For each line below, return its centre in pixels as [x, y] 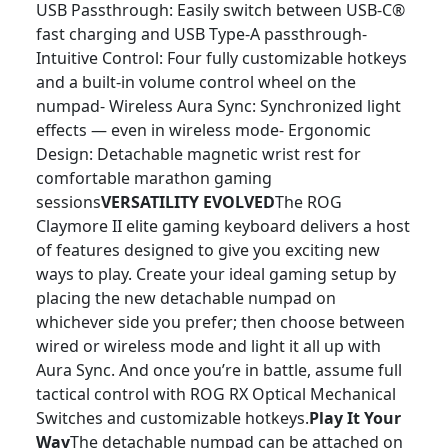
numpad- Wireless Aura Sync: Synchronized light [218, 106]
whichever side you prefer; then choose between [220, 322]
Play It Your [355, 418]
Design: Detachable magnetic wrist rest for [198, 154]
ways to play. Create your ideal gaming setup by [216, 274]
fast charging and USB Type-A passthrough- [201, 34]
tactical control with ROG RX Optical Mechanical [216, 394]
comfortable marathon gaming [154, 178]
